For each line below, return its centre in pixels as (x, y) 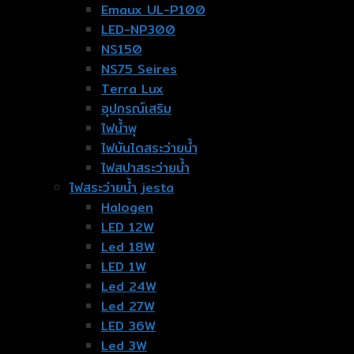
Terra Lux (132, 89)
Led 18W (128, 247)
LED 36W (128, 326)
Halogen (127, 208)
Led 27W (128, 307)
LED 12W (128, 228)
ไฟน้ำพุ (119, 129)
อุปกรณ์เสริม (136, 109)
